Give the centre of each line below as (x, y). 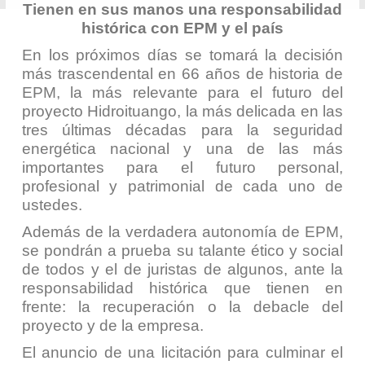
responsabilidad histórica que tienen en (182, 288)
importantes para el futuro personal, (182, 167)
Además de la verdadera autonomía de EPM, (182, 232)
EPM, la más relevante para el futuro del (182, 92)
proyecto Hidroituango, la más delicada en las (182, 111)
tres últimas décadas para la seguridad (182, 130)
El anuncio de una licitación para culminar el (182, 352)
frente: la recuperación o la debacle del (182, 307)
